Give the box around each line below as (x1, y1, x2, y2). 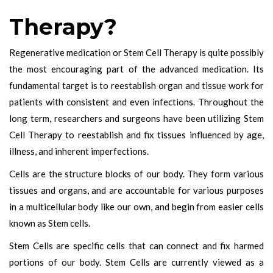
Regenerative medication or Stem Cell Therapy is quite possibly (9, 46, 264, 58)
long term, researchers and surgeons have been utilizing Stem (9, 112, 264, 124)
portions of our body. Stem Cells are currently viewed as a (9, 256, 264, 268)
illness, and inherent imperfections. (9, 145, 149, 157)
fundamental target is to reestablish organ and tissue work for (9, 79, 264, 91)
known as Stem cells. (9, 217, 90, 229)
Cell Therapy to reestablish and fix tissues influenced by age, (9, 129, 264, 140)
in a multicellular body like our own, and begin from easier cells (9, 200, 264, 212)
